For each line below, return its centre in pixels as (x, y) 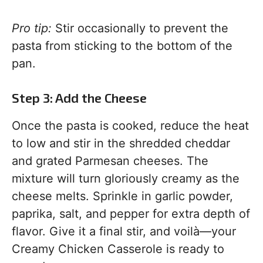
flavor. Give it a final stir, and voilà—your (124, 231)
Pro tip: (32, 28)
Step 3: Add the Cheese (79, 97)
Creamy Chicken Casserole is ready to (118, 249)
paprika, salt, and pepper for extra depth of (131, 214)
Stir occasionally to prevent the (140, 28)
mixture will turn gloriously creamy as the (126, 178)
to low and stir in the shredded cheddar (121, 143)
